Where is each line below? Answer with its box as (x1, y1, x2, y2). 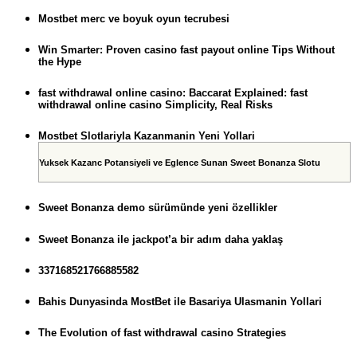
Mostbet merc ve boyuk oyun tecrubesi (38, 12, 229, 25)
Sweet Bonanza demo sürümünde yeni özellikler (38, 202, 277, 214)
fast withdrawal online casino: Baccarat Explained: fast (38, 87, 308, 100)
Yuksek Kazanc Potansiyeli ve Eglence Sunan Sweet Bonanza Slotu (39, 157, 320, 167)
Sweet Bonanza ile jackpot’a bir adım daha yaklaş (38, 233, 283, 245)
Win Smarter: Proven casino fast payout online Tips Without (38, 44, 335, 57)
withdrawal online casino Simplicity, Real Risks (38, 99, 273, 112)
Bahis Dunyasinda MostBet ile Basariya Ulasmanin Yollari (38, 295, 322, 308)
